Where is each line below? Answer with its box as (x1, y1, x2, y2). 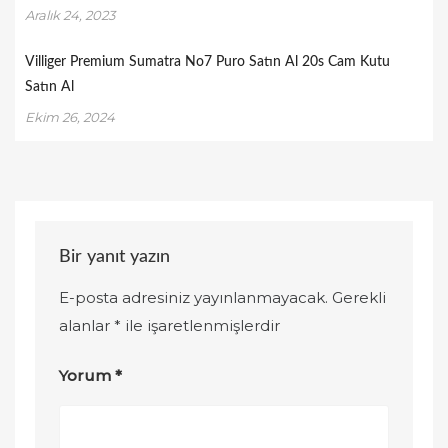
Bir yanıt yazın (59, 248, 171, 267)
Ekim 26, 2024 (25, 109, 115, 126)
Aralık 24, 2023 (25, 7, 115, 24)
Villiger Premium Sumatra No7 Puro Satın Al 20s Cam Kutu (25, 55, 390, 70)
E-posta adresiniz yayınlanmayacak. (59, 287, 329, 307)
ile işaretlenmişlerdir (121, 315, 281, 335)
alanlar (59, 315, 115, 335)
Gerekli (332, 287, 387, 307)
